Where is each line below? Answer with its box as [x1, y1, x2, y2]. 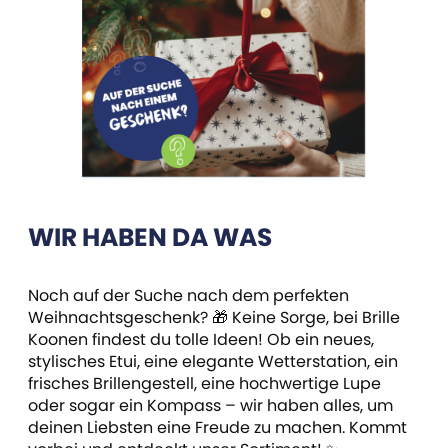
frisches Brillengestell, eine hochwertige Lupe [28, 372, 382, 396]
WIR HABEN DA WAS [28, 220, 273, 256]
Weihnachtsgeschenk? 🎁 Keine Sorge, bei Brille [28, 306, 401, 330]
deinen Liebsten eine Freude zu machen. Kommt [28, 416, 408, 440]
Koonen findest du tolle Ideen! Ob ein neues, [28, 328, 375, 352]
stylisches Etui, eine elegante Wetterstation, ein [28, 350, 399, 374]
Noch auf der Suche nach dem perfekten [28, 284, 350, 308]
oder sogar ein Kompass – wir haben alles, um [28, 394, 394, 418]
